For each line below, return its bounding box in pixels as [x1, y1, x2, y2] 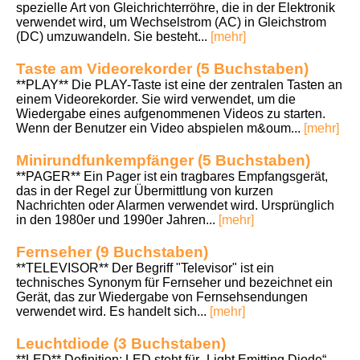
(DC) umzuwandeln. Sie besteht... [16, 29, 211, 43]
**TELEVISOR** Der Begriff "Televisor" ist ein [16, 260, 274, 275]
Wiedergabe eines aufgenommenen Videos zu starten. [16, 106, 325, 121]
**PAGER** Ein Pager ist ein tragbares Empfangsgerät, [16, 169, 328, 183]
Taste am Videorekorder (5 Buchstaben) [16, 59, 309, 77]
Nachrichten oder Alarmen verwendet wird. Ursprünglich [16, 198, 334, 212]
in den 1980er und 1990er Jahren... [16, 212, 219, 227]
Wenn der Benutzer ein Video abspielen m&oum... [16, 121, 304, 135]
